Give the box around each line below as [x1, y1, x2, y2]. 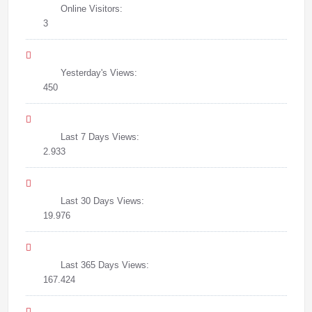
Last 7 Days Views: [60, 131, 142, 142]
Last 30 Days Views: [60, 195, 147, 206]
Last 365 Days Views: [60, 259, 152, 270]
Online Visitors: [60, 3, 125, 14]
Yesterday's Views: [60, 67, 140, 78]
